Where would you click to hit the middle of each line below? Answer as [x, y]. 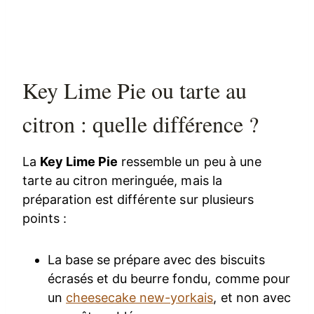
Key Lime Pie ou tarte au [135, 90]
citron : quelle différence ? [141, 123]
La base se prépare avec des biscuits [156, 259]
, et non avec [252, 297]
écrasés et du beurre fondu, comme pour [169, 278]
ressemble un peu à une [190, 161]
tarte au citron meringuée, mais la [122, 180]
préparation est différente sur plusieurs [138, 199]
